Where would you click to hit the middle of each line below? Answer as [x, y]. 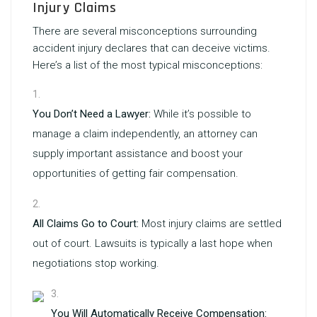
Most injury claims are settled [210, 224]
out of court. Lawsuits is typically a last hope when [152, 243]
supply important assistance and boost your [138, 154]
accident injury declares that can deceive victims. [151, 48]
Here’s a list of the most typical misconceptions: [148, 65]
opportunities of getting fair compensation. [136, 173]
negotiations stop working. [96, 263]
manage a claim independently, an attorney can [145, 134]
